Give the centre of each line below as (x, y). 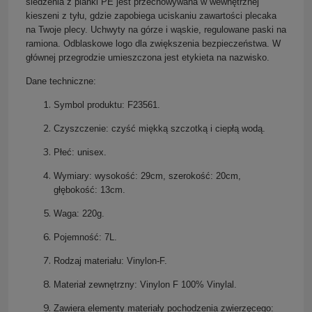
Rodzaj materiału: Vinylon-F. (110, 260)
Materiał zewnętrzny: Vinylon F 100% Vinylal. (145, 284)
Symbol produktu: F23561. (107, 104)
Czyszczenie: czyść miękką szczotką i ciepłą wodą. (159, 128)
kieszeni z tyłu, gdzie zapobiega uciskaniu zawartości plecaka (151, 15)
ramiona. (45, 43)
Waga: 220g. (79, 213)
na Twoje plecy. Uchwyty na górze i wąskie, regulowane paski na (156, 29)
